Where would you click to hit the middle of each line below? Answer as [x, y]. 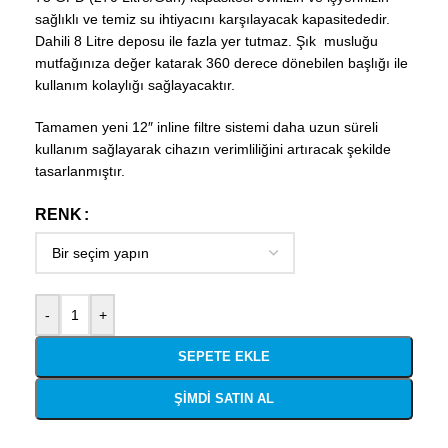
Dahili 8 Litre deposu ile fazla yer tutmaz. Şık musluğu [206, 41]
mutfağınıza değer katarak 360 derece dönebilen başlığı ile [221, 63]
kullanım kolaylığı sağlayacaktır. [135, 85]
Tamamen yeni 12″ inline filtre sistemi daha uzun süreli [206, 127]
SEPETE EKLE [224, 357]
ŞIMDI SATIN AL [224, 399]
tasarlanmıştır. [80, 171]
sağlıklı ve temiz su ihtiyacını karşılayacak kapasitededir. [212, 19]
